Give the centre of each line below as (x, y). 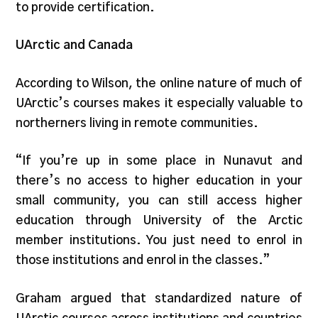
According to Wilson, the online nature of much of (159, 83)
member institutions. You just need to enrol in (159, 240)
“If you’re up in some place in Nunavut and (159, 161)
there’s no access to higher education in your (159, 181)
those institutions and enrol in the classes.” (143, 260)
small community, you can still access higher (159, 201)
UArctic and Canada (75, 45)
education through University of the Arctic (159, 220)
